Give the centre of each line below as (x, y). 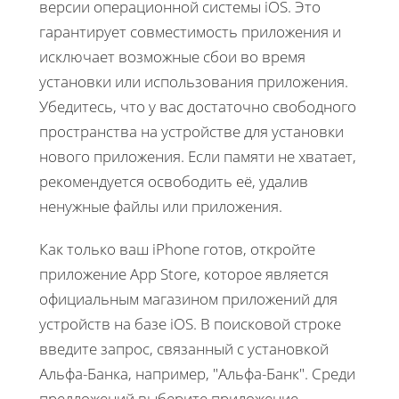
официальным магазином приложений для (188, 298)
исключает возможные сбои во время (172, 56)
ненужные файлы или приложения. (161, 206)
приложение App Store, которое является (184, 273)
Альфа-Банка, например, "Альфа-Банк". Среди (197, 373)
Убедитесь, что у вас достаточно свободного (198, 106)
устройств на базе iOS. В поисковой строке (190, 323)
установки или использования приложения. (194, 81)
